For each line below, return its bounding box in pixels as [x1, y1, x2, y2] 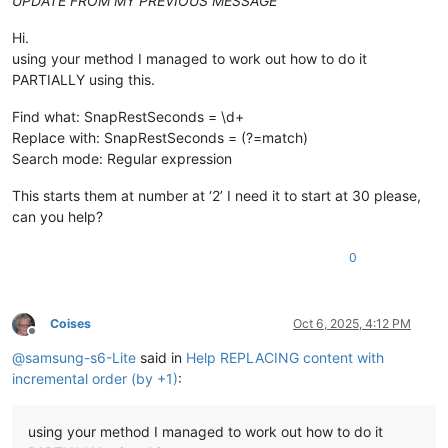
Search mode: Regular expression [12, 150, 232, 168]
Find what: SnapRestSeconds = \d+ [12, 108, 244, 126]
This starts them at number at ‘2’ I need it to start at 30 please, [12, 187, 421, 205]
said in [136, 349, 186, 367]
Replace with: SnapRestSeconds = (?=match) [12, 129, 308, 147]
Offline [31, 330, 68, 346]
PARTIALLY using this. [12, 71, 155, 89]
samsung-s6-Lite [25, 349, 136, 367]
